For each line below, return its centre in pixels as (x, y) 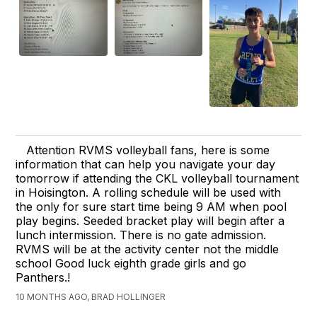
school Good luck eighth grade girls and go (131, 264)
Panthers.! (43, 278)
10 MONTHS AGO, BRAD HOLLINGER (91, 297)
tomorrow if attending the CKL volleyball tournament (157, 179)
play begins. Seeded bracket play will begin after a (150, 221)
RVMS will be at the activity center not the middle (148, 249)
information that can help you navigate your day (146, 165)
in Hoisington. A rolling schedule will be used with (149, 193)
